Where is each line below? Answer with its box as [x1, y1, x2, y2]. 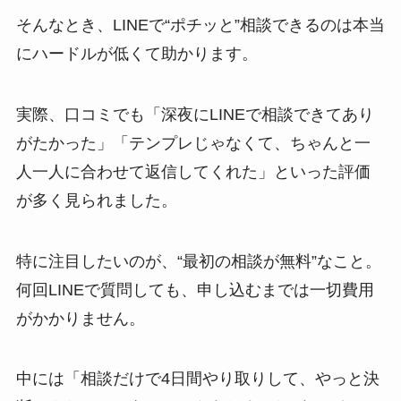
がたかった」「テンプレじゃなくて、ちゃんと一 [15, 133, 371, 152]
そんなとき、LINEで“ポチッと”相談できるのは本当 [15, 15, 385, 34]
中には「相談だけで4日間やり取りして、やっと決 [15, 370, 380, 388]
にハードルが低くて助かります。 [15, 44, 258, 63]
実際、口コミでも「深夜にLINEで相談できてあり [15, 105, 374, 124]
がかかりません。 [15, 309, 145, 328]
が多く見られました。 [15, 191, 177, 209]
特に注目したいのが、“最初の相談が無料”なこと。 [15, 252, 381, 270]
